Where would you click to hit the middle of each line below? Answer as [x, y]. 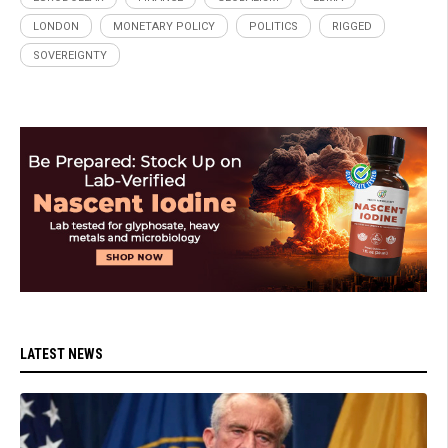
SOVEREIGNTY [70, 55]
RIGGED [352, 26]
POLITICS [273, 26]
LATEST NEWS [61, 354]
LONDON [56, 26]
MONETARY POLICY [164, 26]
